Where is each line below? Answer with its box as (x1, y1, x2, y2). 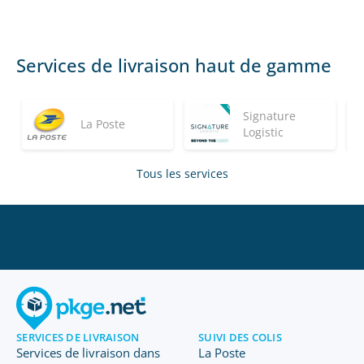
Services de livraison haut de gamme (16, 53, 331, 77)
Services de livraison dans (16, 344, 160, 361)
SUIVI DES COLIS (198, 330, 282, 344)
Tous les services (136, 166, 228, 181)
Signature (243, 108, 296, 123)
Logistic (243, 124, 284, 140)
